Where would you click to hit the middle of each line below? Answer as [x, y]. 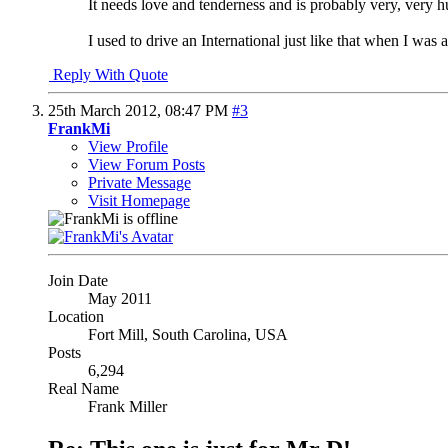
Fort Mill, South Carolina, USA [188, 334]
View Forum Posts [146, 164]
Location [76, 316]
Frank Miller [127, 406]
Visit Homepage [139, 200]
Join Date [78, 280]
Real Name [83, 388]
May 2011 [120, 298]
